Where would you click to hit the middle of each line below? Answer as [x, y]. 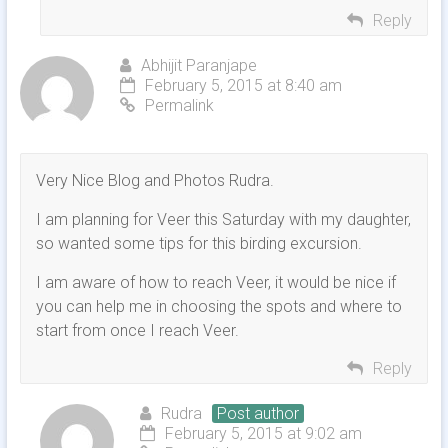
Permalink [179, 106]
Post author [257, 414]
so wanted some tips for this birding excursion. [198, 244]
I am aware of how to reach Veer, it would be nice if [215, 283]
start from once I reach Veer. [137, 331]
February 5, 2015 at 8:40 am [243, 86]
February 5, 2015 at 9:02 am [263, 434]
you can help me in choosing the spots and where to [218, 307]
